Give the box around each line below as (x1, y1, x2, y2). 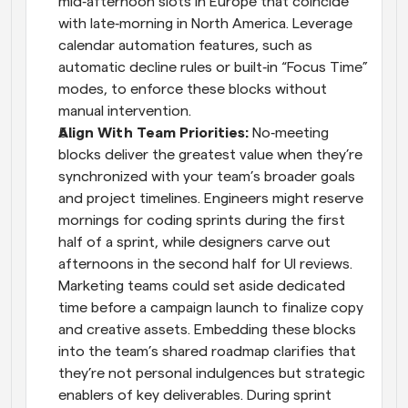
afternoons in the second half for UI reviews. (58, 256, 352, 271)
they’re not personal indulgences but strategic (58, 365, 365, 381)
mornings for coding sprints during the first (58, 212, 345, 228)
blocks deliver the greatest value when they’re (58, 147, 362, 162)
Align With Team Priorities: (58, 125, 252, 140)
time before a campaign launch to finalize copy (58, 300, 363, 315)
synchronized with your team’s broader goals (58, 168, 355, 184)
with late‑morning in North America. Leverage (58, 15, 352, 31)
